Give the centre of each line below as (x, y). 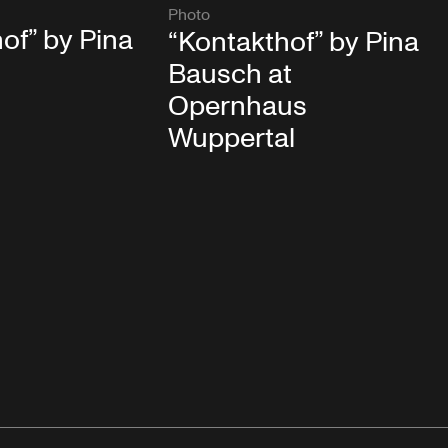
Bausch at (229, 75)
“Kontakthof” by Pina (293, 43)
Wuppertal (231, 139)
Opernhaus (237, 107)
